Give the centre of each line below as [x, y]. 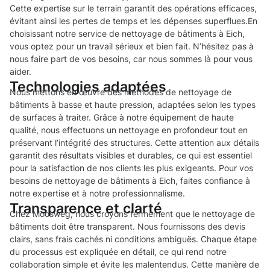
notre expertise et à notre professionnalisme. [97, 193]
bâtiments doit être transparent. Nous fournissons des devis [127, 227]
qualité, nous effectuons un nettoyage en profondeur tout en [129, 130]
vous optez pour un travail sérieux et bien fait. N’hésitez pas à [132, 46]
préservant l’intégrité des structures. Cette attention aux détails [134, 143]
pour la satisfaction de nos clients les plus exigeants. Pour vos [131, 168]
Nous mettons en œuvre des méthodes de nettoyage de [121, 92]
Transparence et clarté [86, 209]
